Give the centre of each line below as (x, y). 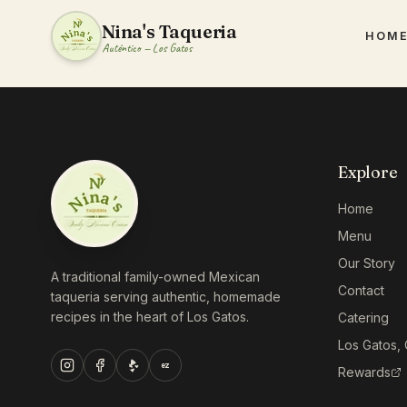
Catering (363, 318)
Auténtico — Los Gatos (147, 48)
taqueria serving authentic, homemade (166, 297)
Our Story (367, 263)
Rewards (364, 372)
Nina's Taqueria (169, 31)
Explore (368, 172)
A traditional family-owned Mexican (155, 277)
